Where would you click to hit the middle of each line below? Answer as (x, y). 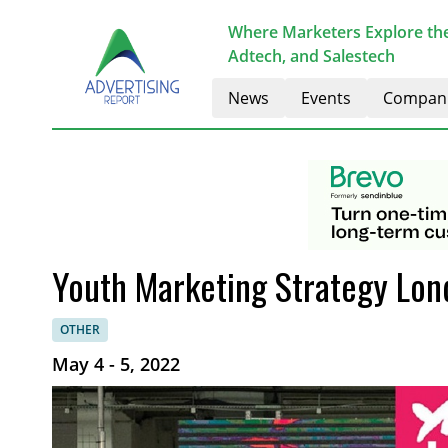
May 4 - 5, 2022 (116, 364)
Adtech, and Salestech (311, 56)
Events (326, 98)
